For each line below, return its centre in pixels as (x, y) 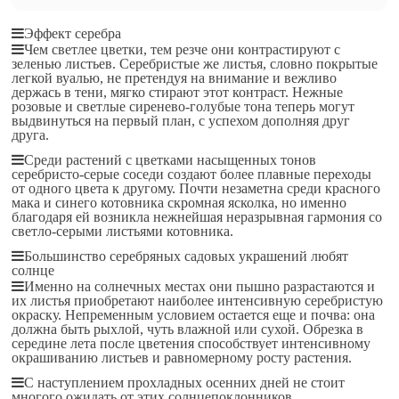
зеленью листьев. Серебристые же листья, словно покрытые (195, 64)
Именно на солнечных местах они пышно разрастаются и (200, 286)
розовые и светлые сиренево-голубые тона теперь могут (183, 106)
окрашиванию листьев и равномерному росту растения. (182, 358)
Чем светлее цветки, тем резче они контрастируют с (183, 49)
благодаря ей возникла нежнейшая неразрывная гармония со (197, 217)
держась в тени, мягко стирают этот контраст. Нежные (178, 92)
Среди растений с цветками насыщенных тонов (171, 160)
